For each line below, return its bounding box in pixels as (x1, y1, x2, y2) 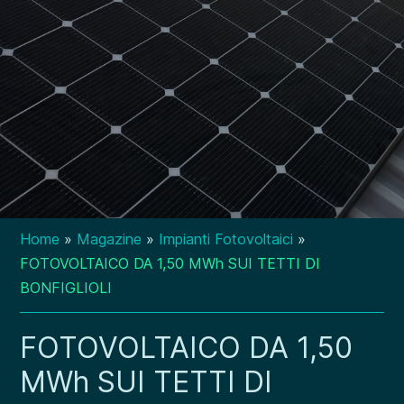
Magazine (77, 230, 142, 248)
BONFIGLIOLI (20, 279, 113, 297)
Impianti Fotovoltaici (159, 230, 294, 248)
